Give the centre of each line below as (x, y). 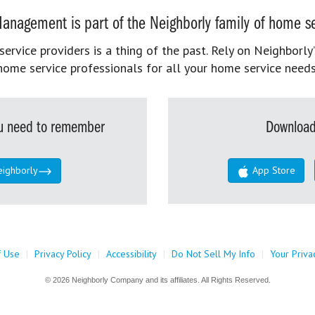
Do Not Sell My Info (213, 253)
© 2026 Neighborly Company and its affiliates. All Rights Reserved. (157, 279)
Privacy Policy (63, 253)
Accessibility (131, 253)
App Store (273, 170)
